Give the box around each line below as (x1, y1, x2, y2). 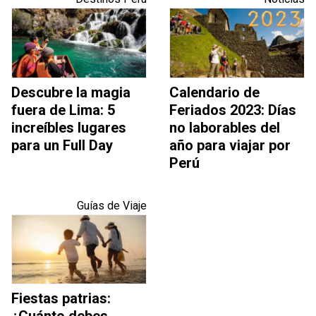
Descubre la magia (11, 83, 130, 101)
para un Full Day (11, 136, 113, 154)
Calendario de (169, 83, 260, 101)
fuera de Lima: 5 (11, 101, 115, 119)
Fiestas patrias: (11, 290, 111, 308)
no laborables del (169, 119, 280, 136)
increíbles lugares (11, 119, 126, 136)
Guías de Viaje (77, 198, 147, 212)
